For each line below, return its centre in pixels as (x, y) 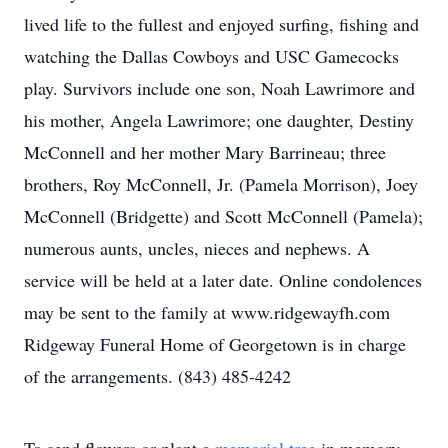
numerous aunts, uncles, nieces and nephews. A (197, 248)
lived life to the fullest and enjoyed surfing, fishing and (221, 24)
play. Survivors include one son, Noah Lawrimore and (219, 88)
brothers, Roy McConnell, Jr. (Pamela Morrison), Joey (221, 184)
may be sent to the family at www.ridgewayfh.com (207, 312)
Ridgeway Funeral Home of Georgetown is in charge (215, 344)
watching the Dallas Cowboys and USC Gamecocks (211, 56)
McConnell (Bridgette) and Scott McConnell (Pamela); (223, 216)
